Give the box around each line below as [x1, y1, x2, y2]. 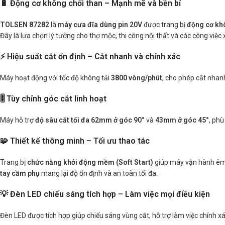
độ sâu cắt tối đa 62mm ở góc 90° [35, 116, 145, 124]
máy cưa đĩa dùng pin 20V [58, 21, 142, 29]
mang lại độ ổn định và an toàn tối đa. [40, 169, 158, 177]
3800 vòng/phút [111, 74, 162, 82]
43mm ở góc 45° [155, 116, 209, 124]
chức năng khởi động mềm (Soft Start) [27, 158, 153, 166]
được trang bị [142, 21, 187, 29]
